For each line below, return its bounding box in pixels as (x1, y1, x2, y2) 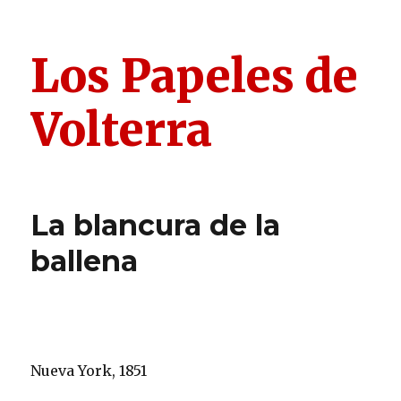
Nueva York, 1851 (30, 362, 148, 380)
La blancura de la (30, 208, 281, 243)
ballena (30, 243, 139, 278)
